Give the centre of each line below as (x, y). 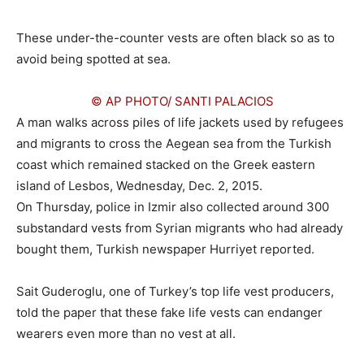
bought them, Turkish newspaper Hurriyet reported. (165, 249)
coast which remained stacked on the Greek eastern (166, 165)
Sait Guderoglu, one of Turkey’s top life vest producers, (175, 291)
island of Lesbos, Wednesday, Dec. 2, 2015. (139, 186)
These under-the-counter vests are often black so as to (175, 38)
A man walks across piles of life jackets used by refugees (180, 122)
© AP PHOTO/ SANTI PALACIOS (182, 101)
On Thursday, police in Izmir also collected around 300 (173, 207)
